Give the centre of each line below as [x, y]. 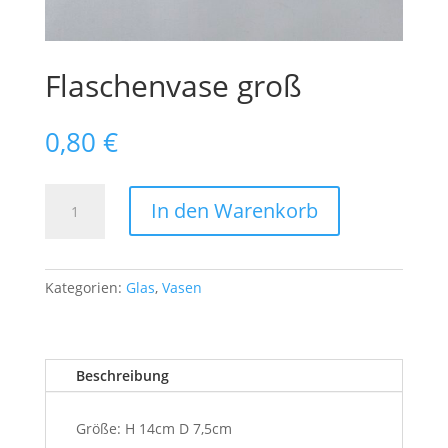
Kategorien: [85, 287]
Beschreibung [122, 375]
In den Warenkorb [234, 211]
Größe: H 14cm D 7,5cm [153, 428]
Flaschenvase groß [173, 85]
